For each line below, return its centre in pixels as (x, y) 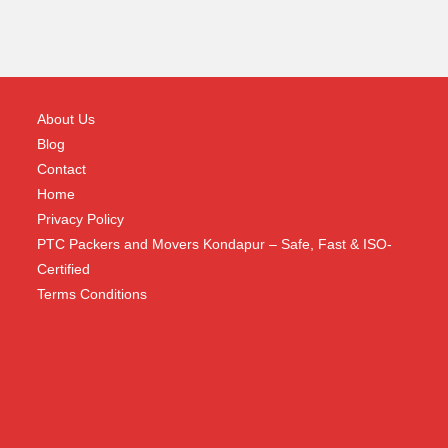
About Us (66, 119)
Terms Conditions (92, 294)
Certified (64, 269)
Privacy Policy (81, 219)
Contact (62, 169)
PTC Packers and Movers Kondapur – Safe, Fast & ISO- (215, 244)
